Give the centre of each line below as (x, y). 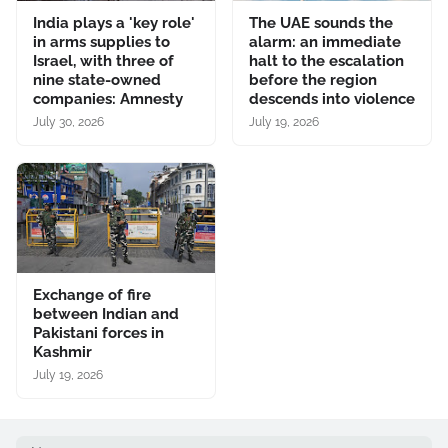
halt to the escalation (326, 60)
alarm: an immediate (325, 41)
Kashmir (62, 351)
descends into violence (332, 98)
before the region (313, 79)
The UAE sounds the (321, 22)
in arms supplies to (101, 41)
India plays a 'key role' (114, 22)
